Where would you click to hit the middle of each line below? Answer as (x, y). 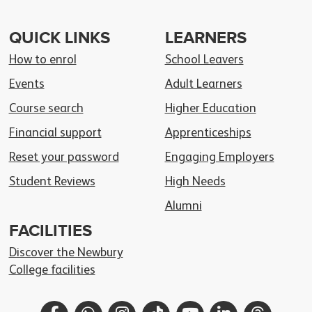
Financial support (55, 133)
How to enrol (42, 60)
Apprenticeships (208, 133)
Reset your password (64, 158)
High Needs (195, 182)
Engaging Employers (219, 158)
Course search (46, 109)
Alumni (183, 206)
